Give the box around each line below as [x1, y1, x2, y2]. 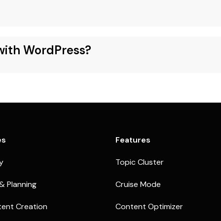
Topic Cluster [115, 157, 164, 167]
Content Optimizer [115, 201, 183, 212]
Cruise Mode [115, 179, 161, 189]
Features [115, 135, 150, 145]
